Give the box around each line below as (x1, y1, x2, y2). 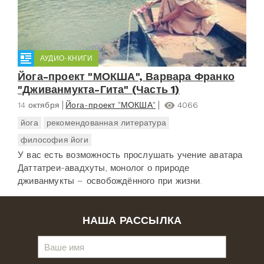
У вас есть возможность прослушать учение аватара (18, 150, 243, 161)
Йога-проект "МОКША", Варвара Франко (18, 70, 235, 83)
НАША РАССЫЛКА (82, 214, 182, 227)
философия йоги (21, 135, 88, 145)
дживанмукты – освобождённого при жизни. (18, 176, 202, 187)
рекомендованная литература (46, 118, 167, 128)
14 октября (18, 100, 60, 110)
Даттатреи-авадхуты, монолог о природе (18, 163, 190, 174)
